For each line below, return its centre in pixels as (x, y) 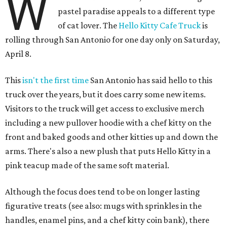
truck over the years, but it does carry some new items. (105, 94)
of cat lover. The (88, 26)
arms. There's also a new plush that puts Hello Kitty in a (108, 151)
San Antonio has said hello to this (150, 80)
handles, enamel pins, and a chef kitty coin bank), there (107, 220)
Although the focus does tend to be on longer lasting (103, 192)
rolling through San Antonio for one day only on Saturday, (112, 40)
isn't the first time (55, 80)
